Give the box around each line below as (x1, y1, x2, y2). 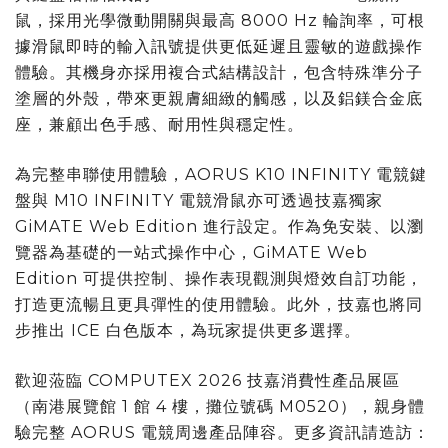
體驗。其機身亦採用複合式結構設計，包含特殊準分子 (15, 62, 423, 82)
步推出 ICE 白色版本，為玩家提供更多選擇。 (15, 320, 361, 340)
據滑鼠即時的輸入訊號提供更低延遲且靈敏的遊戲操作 (15, 36, 423, 56)
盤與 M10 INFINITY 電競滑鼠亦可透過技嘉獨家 (15, 190, 383, 210)
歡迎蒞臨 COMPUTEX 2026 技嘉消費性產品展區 (15, 370, 400, 390)
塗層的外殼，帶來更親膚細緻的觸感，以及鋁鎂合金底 (15, 88, 423, 108)
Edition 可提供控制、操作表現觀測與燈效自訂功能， (15, 268, 423, 288)
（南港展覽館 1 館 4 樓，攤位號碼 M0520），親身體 (15, 396, 425, 416)
